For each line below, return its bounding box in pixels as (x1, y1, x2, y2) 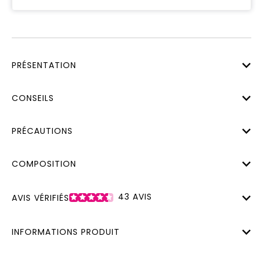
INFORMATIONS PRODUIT (12, 226, 120, 238)
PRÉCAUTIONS (12, 124, 73, 137)
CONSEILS (12, 92, 54, 104)
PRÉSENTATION (12, 59, 76, 71)
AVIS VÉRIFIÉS (12, 191, 69, 204)
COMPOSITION (12, 157, 76, 170)
